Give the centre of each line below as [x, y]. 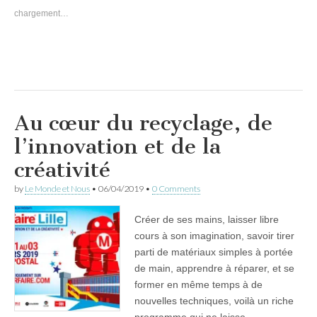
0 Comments [176, 188]
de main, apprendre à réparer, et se [214, 268]
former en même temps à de [198, 284]
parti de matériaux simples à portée [214, 252]
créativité [62, 169]
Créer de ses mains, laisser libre [207, 219]
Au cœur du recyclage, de [143, 123]
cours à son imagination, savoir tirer [214, 235]
